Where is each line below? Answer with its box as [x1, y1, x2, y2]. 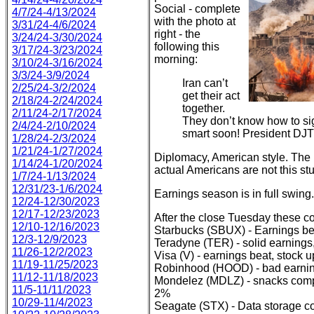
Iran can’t [182, 77, 228, 89]
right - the [154, 28, 200, 40]
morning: [154, 53, 198, 65]
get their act [182, 90, 240, 102]
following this [154, 41, 219, 53]
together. [182, 102, 225, 114]
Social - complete [154, 3, 240, 15]
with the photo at [154, 15, 235, 27]
